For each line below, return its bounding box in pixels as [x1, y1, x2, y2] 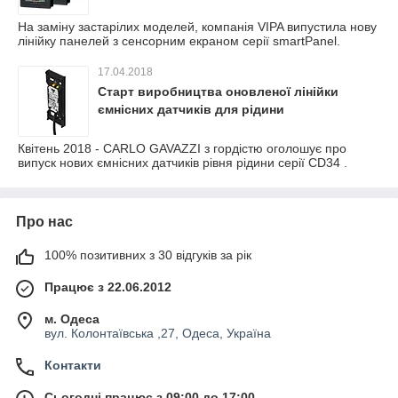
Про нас [16, 213, 73, 229]
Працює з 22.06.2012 [44, 279, 171, 294]
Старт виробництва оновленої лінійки [98, 84, 338, 99]
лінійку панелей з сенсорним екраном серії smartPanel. [18, 33, 340, 48]
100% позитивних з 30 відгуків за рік [44, 247, 251, 262]
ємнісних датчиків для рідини [98, 101, 284, 116]
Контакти [44, 357, 101, 372]
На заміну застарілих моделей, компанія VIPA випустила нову [18, 19, 377, 34]
